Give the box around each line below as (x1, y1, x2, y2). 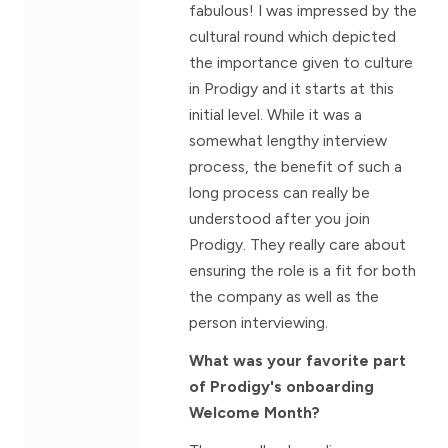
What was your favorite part (189, 351, 407, 371)
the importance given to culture (189, 53, 414, 73)
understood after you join (189, 209, 371, 229)
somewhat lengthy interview (189, 131, 388, 151)
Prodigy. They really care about (189, 235, 407, 255)
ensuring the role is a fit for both (189, 261, 417, 281)
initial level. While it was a (189, 105, 363, 125)
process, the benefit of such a (189, 157, 403, 177)
